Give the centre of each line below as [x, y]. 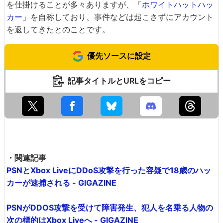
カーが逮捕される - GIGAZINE [61, 182]
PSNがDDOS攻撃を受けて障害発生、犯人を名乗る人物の [110, 207]
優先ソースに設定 [119, 56]
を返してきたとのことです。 [58, 29]
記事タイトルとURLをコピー [119, 80]
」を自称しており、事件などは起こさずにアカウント [118, 17]
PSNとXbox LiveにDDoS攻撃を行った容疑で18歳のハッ [109, 170]
